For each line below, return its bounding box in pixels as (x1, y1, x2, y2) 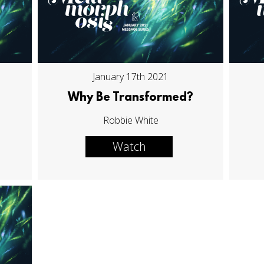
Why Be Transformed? (68, 91, 194, 105)
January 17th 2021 (93, 70, 169, 84)
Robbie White (103, 114, 159, 127)
